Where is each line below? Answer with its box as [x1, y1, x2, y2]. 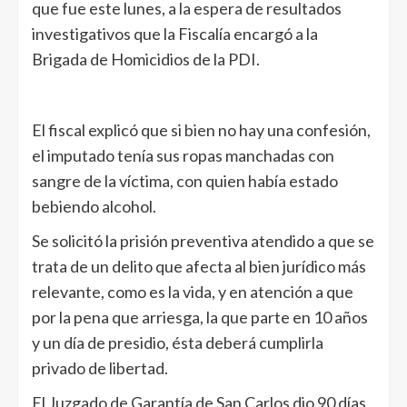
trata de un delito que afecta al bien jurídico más [32, 255, 366, 276]
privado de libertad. [32, 357, 168, 378]
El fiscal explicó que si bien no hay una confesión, [32, 119, 371, 140]
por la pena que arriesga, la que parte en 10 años [32, 306, 368, 327]
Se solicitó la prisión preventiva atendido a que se [32, 230, 374, 251]
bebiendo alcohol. [32, 195, 156, 216]
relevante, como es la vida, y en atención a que [32, 281, 353, 302]
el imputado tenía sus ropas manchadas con [32, 144, 334, 165]
